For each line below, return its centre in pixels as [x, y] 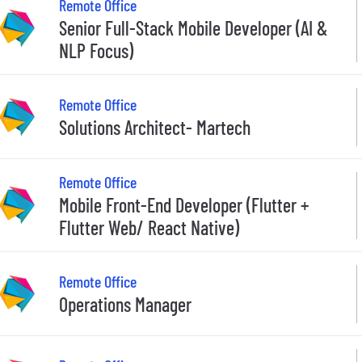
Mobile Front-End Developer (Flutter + [184, 204]
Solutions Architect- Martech [155, 128]
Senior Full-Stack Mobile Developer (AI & [194, 27]
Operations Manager [125, 305]
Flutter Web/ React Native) [149, 227]
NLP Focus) [96, 50]
